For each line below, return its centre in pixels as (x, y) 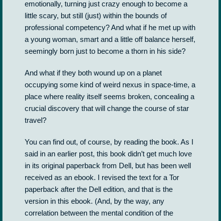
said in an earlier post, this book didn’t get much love (108, 154)
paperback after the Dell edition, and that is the (99, 189)
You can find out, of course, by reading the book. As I (109, 142)
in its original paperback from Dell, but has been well (108, 166)
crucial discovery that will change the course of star (107, 108)
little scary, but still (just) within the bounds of (96, 16)
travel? (36, 120)
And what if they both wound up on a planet (93, 73)
